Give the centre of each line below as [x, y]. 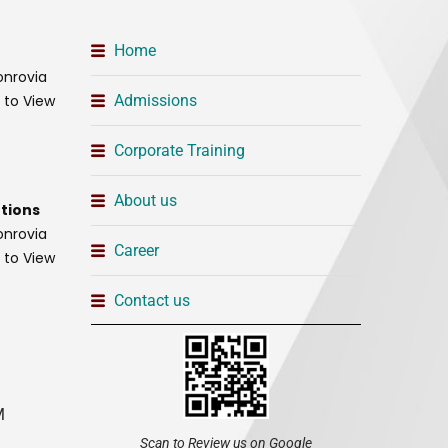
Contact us [151, 300]
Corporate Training [179, 150]
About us [145, 200]
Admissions [155, 100]
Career [136, 250]
